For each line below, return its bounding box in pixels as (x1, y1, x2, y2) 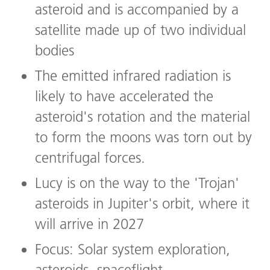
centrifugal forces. (35, 149, 145, 167)
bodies (35, 42, 74, 60)
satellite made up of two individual (35, 21, 246, 39)
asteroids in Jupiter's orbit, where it (35, 195, 250, 213)
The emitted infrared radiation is (35, 67, 231, 85)
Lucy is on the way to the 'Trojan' (35, 174, 239, 192)
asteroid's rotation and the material (35, 108, 250, 126)
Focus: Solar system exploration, (35, 240, 230, 259)
